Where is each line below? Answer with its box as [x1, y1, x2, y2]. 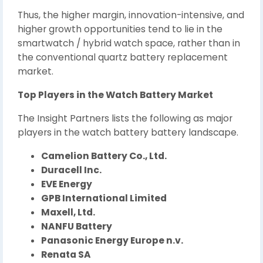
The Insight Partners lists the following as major [18, 112, 232, 124]
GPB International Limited [41, 191, 167, 204]
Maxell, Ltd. [41, 205, 95, 218]
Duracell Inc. [41, 163, 102, 176]
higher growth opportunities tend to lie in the [18, 22, 222, 35]
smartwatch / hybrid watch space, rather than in [18, 36, 240, 49]
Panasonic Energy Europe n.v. [41, 234, 183, 247]
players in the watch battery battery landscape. [18, 126, 238, 139]
